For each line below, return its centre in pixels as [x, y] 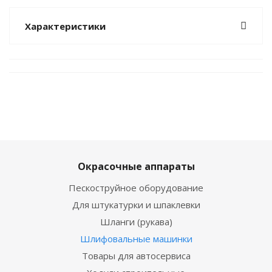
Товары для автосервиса [136, 256]
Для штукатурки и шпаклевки [136, 205]
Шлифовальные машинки [136, 239]
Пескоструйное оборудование [136, 188]
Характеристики [65, 26]
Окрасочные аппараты [136, 166]
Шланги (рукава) [136, 222]
